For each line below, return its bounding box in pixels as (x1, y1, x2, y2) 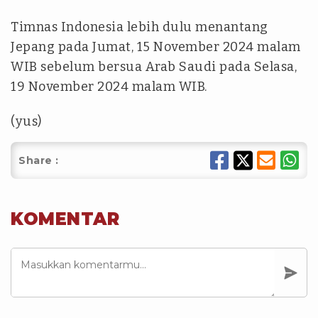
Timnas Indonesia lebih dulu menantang (11, 19, 268, 35)
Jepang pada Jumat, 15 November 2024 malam (11, 39, 301, 55)
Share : (18, 154, 59, 168)
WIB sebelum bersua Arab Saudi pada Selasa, (11, 59, 297, 75)
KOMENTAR (11, 209, 119, 230)
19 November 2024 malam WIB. (11, 79, 207, 95)
